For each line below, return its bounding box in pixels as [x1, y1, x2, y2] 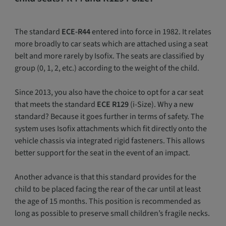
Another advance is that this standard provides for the [14, 172, 196, 183]
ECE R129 [95, 99, 129, 110]
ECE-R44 [60, 26, 90, 37]
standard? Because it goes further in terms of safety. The [14, 111, 204, 122]
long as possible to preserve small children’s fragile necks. [14, 208, 210, 219]
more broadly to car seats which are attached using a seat [14, 38, 208, 49]
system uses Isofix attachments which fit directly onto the [14, 123, 207, 134]
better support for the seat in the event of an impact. [14, 147, 190, 158]
